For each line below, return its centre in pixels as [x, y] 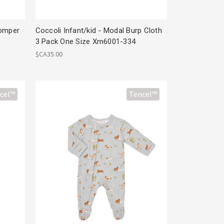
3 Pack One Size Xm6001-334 [85, 41]
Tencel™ [143, 94]
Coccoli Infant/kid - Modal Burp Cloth [98, 30]
